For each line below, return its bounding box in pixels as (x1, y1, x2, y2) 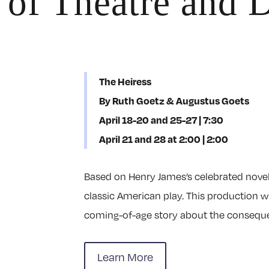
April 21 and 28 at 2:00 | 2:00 (99, 132, 229, 145)
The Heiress (99, 74, 152, 88)
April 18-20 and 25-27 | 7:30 (99, 113, 224, 126)
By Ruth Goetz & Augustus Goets (99, 94, 250, 107)
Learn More (97, 249, 154, 265)
